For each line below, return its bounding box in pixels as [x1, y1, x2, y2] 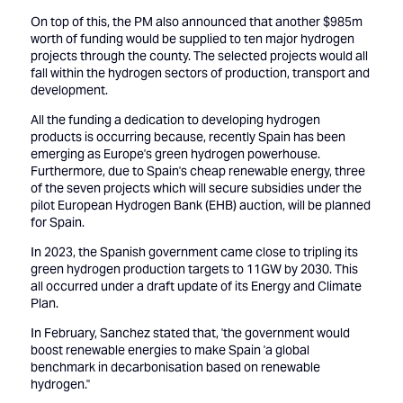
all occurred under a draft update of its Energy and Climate [30, 278, 362, 295]
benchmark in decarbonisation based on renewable [30, 359, 320, 376]
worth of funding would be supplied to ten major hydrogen [30, 31, 354, 48]
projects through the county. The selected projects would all [30, 48, 368, 65]
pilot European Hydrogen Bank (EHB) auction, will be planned [30, 197, 371, 214]
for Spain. [30, 214, 85, 231]
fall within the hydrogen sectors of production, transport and [30, 65, 370, 82]
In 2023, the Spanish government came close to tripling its [30, 244, 358, 261]
